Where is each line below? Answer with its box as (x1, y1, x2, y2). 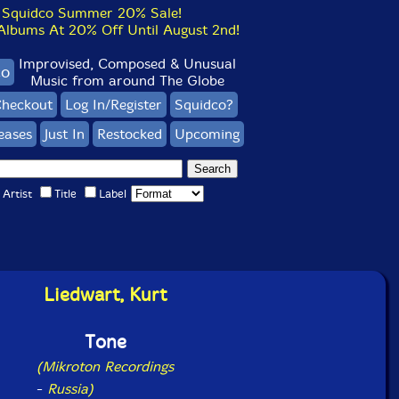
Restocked (96, 126, 162, 142)
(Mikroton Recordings (37, 358, 174, 375)
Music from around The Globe (30, 72, 224, 89)
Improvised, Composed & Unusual (19, 55, 236, 72)
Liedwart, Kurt (44, 284, 167, 305)
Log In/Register (65, 96, 162, 113)
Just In (44, 126, 85, 142)
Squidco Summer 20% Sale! (2, 4, 182, 21)
